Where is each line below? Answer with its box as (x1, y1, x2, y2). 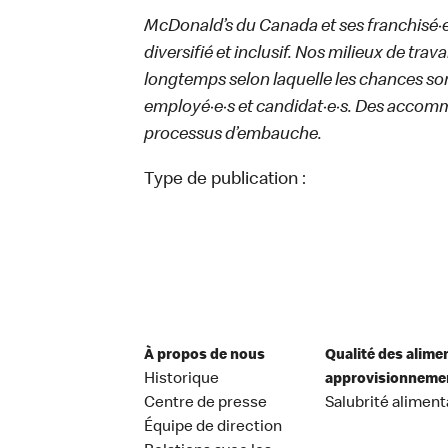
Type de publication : (144, 171, 306, 189)
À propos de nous (144, 347, 265, 364)
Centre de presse (144, 395, 267, 412)
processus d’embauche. (144, 126, 322, 144)
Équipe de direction (144, 419, 282, 436)
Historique (144, 371, 219, 388)
